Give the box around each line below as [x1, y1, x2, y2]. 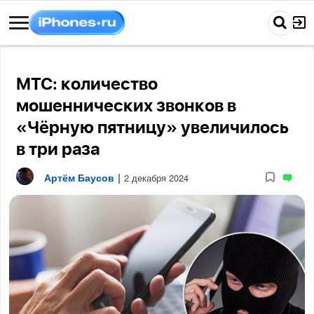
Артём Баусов [44, 170, 115, 184]
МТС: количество [16, 76, 158, 93]
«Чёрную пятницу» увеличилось [16, 120, 289, 137]
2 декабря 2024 [124, 170, 189, 184]
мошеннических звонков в [16, 98, 237, 115]
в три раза [16, 142, 100, 158]
